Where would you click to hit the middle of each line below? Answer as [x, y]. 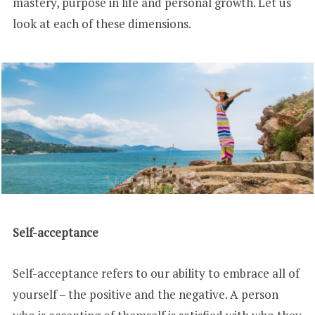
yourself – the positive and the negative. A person [145, 295]
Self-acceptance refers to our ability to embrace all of [156, 274]
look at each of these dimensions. [102, 23]
